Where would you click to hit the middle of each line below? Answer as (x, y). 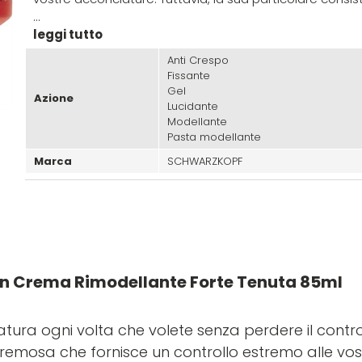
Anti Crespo (198, 60)
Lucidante (192, 106)
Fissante (188, 75)
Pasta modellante (214, 137)
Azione (53, 98)
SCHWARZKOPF (204, 161)
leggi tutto (67, 34)
